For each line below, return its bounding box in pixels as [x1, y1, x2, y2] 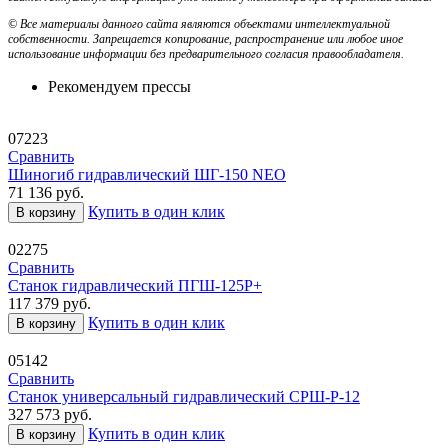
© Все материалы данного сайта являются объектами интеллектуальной [8, 16, 390, 31]
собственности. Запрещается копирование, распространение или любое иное [8, 31, 403, 46]
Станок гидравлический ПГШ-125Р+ [8, 276, 262, 294]
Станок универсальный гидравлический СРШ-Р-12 [8, 387, 360, 405]
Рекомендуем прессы [48, 77, 191, 95]
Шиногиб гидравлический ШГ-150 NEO [8, 165, 286, 183]
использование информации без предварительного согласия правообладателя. [8, 46, 404, 61]
